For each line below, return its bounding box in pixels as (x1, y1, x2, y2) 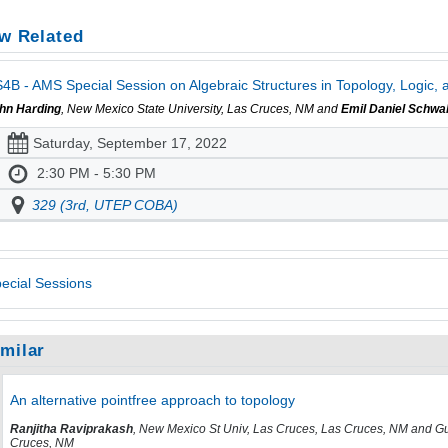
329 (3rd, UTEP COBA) (32, 196, 179, 213)
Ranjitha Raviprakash (9, 421, 133, 436)
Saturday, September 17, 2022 (32, 134, 227, 151)
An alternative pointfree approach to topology (9, 392, 295, 409)
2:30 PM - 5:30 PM (36, 164, 156, 181)
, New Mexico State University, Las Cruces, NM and (61, 102, 342, 117)
